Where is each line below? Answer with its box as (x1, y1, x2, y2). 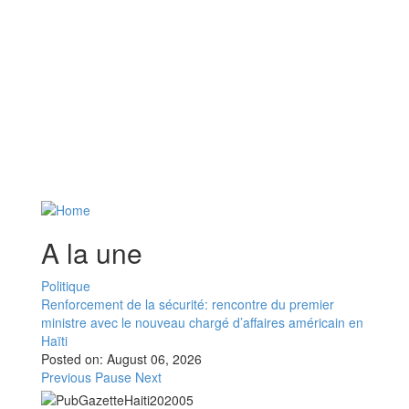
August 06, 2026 (107, 350, 202, 369)
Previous (41, 368, 91, 387)
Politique (41, 277, 90, 296)
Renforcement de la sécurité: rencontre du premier (41, 295, 334, 314)
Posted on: (41, 350, 107, 369)
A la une (41, 233, 142, 273)
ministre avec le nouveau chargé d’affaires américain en (41, 313, 363, 332)
